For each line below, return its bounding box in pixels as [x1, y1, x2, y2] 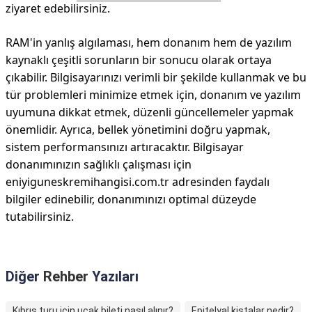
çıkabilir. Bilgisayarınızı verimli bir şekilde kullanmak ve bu [6, 70, 306, 85]
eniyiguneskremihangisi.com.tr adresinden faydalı [6, 174, 270, 189]
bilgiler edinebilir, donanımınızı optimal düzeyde [6, 192, 256, 207]
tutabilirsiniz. [6, 209, 74, 224]
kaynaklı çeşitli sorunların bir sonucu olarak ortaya [6, 52, 272, 68]
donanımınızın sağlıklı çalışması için [6, 157, 192, 172]
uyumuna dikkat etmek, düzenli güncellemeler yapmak [6, 104, 294, 120]
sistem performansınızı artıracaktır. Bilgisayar [6, 139, 244, 155]
